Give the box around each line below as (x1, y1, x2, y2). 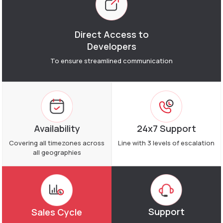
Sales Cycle (31, 206, 82, 218)
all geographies (32, 147, 81, 157)
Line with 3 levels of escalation (118, 138, 215, 147)
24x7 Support (136, 122, 196, 134)
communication (123, 56, 173, 65)
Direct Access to (74, 28, 149, 40)
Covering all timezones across (9, 138, 105, 147)
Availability (33, 122, 80, 134)
